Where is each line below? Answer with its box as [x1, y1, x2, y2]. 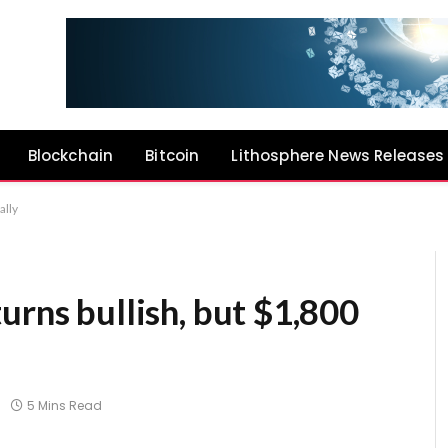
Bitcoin [145, 144, 200, 166]
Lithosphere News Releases [231, 144, 445, 166]
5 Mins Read [27, 397, 102, 415]
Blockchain [27, 144, 114, 166]
